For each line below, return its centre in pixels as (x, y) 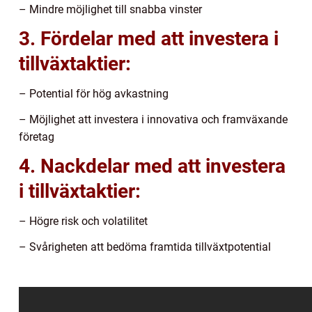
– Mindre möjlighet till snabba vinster (110, 9)
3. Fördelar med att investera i (149, 38)
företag (37, 136)
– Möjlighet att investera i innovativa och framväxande (153, 119)
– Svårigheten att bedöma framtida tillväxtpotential (145, 247)
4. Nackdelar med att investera (152, 166)
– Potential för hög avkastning (94, 93)
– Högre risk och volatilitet (83, 221)
